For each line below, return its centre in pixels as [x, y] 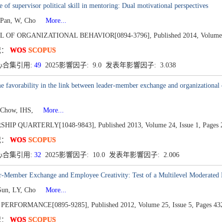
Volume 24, [161, 125]
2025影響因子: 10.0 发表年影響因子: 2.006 [111, 155]
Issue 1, [190, 125]
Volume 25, [154, 205]
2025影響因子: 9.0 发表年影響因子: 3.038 [109, 65]
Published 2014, [176, 35]
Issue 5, [183, 205]
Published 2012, [113, 205]
